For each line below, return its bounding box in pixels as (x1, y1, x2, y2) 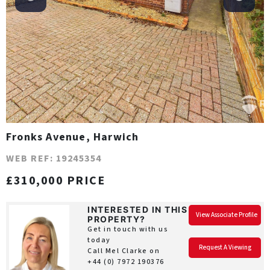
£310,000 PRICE (6, 172, 105, 189)
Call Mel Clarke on (87, 246, 160, 256)
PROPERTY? (87, 214, 146, 224)
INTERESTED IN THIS (87, 204, 187, 215)
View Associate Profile (196, 210, 257, 219)
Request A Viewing (198, 243, 251, 252)
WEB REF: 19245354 (6, 152, 102, 165)
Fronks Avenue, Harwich (6, 130, 139, 145)
